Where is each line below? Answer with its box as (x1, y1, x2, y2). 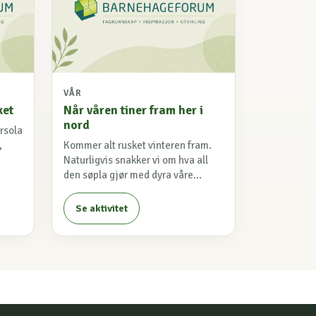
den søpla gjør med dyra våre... (63, 169, 202, 182)
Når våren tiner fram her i (63, 102, 203, 119)
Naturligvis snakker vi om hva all (63, 154, 208, 167)
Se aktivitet (75, 202, 128, 215)
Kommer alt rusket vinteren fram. (63, 139, 212, 152)
